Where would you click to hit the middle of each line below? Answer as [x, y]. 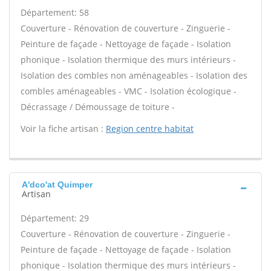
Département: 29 [55, 218]
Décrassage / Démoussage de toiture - [98, 107]
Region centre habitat [150, 129]
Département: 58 [55, 12]
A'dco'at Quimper [57, 184]
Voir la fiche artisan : [63, 129]
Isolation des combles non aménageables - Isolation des [134, 75]
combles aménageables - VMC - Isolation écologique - [129, 91]
